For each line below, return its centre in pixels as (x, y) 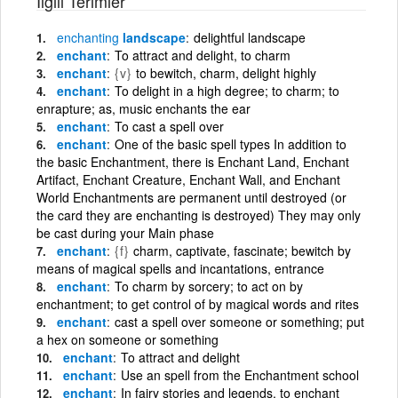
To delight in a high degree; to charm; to (227, 90)
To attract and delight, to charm (203, 55)
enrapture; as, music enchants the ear (143, 108)
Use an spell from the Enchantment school (240, 374)
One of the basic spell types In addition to (231, 143)
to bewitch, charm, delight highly (226, 72)
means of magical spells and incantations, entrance (180, 268)
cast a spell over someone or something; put (239, 321)
